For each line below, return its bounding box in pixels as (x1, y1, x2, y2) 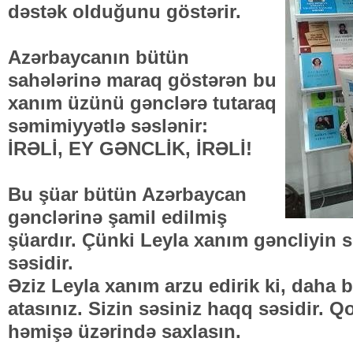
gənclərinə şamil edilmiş (8, 206, 227, 228)
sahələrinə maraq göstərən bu (8, 69, 277, 91)
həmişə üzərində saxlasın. (8, 321, 241, 342)
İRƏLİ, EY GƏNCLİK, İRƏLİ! (8, 138, 252, 159)
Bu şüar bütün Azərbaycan (8, 184, 247, 205)
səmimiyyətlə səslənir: (8, 115, 208, 136)
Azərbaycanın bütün (8, 46, 189, 68)
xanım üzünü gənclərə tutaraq (8, 92, 277, 113)
